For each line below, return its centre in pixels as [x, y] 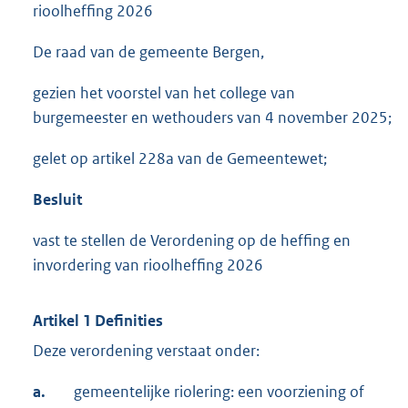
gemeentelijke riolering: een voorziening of [219, 392]
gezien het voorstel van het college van [164, 93]
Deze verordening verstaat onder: [146, 351]
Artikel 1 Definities [98, 321]
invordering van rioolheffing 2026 [148, 265]
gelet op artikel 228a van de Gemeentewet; [180, 159]
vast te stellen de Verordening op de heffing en [192, 241]
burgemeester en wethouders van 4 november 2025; [212, 118]
